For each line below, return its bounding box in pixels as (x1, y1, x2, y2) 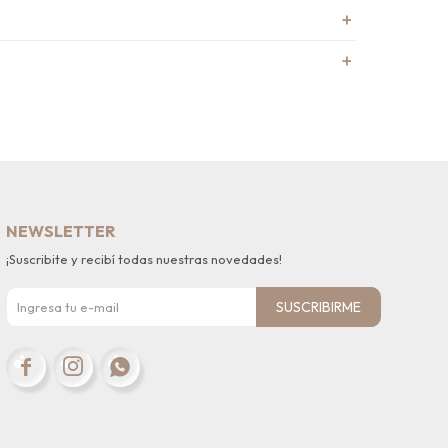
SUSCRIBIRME (275, 298, 361, 316)
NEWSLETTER (5, 221, 115, 241)
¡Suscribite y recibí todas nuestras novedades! (5, 251, 282, 267)
